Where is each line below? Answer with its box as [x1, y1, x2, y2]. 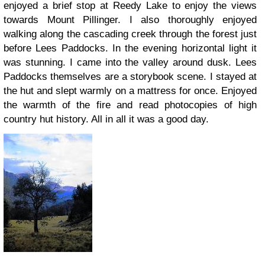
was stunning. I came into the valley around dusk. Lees [4, 57, 257, 68]
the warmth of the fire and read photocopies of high [4, 99, 257, 111]
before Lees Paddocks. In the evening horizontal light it [4, 43, 257, 54]
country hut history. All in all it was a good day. [4, 114, 209, 125]
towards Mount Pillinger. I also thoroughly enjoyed [4, 14, 257, 25]
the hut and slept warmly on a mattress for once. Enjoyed [4, 85, 257, 96]
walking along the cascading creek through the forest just [4, 28, 257, 40]
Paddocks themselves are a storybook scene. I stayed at [4, 71, 257, 82]
